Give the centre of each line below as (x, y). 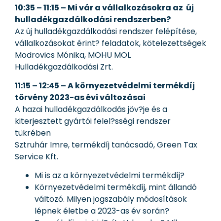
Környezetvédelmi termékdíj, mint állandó (116, 187)
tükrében (33, 133)
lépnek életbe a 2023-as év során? (102, 211)
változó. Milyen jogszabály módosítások (111, 199)
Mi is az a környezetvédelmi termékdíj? (110, 176)
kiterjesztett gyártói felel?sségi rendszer (93, 121)
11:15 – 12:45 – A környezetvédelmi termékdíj (105, 85)
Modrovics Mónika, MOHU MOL (73, 55)
